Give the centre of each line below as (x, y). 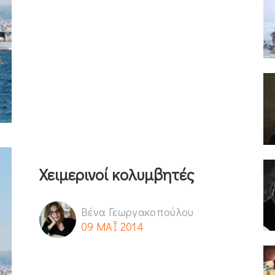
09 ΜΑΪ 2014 (112, 226)
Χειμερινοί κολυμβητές (117, 174)
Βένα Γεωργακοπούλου (137, 211)
